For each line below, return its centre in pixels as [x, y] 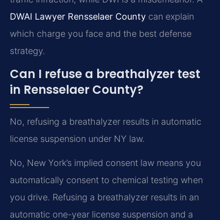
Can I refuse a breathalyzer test [105, 74]
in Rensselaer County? [77, 89]
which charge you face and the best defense [101, 33]
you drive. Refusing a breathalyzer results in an [104, 197]
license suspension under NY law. [77, 138]
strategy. [27, 51]
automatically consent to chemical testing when [106, 180]
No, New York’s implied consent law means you [105, 163]
